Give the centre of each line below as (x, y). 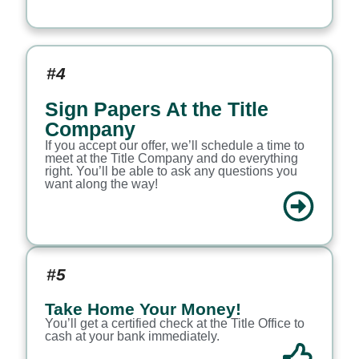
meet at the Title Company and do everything (171, 159)
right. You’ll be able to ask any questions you (171, 171)
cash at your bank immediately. (132, 337)
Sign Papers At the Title (156, 109)
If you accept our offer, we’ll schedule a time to (174, 146)
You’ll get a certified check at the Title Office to (174, 324)
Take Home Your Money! (143, 309)
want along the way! (101, 184)
